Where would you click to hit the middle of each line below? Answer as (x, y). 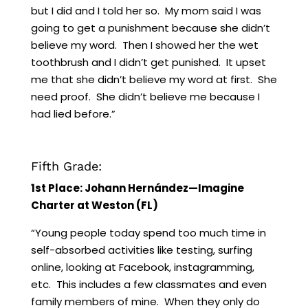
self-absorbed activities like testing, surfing (141, 250)
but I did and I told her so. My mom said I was (146, 10)
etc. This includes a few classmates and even (148, 284)
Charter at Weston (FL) (94, 205)
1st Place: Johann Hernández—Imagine (137, 188)
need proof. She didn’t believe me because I (145, 96)
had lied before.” (73, 113)
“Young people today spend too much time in (148, 232)
